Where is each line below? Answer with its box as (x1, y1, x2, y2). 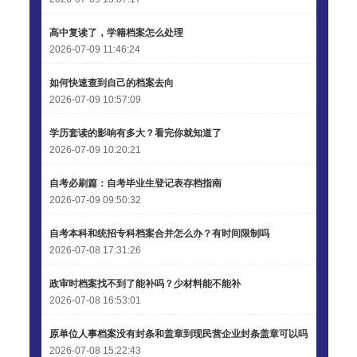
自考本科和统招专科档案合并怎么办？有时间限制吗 (49, 228, 269, 239)
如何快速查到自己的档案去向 (49, 77, 174, 88)
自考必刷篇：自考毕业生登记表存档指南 (49, 178, 222, 189)
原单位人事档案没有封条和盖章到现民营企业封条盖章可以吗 (49, 328, 308, 339)
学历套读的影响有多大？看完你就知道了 (49, 127, 222, 139)
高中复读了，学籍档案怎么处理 (49, 27, 183, 38)
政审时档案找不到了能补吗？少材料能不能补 (49, 278, 241, 289)
